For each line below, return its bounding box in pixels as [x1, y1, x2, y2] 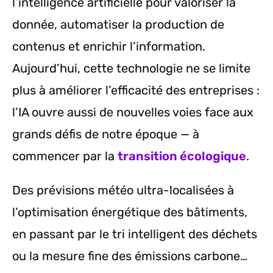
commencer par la [12, 149, 118, 164]
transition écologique [118, 149, 246, 164]
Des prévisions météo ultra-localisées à [12, 183, 234, 198]
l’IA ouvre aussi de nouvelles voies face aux [12, 105, 253, 120]
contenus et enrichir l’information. [12, 39, 205, 54]
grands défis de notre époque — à [12, 127, 199, 142]
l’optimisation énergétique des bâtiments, [12, 205, 247, 220]
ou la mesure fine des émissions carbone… [12, 249, 247, 264]
